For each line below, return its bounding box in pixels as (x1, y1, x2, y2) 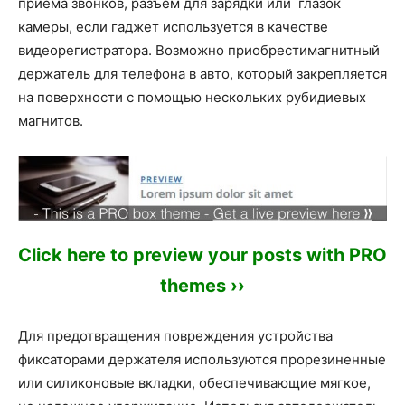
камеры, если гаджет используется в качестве (18, 18, 328, 35)
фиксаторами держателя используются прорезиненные (18, 351, 386, 369)
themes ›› (160, 275, 245, 297)
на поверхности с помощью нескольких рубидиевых (18, 89, 366, 106)
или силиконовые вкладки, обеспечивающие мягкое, (18, 374, 371, 392)
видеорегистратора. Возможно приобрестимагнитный (18, 42, 380, 59)
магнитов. (18, 112, 83, 129)
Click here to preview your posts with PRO (18, 244, 387, 267)
